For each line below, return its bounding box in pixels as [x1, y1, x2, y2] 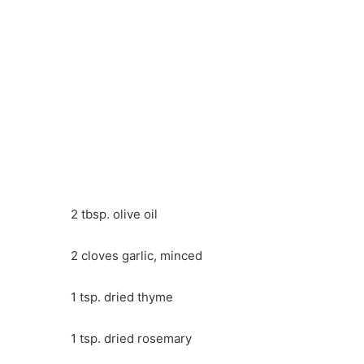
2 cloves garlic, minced [71, 248, 202, 264]
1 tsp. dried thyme [71, 289, 173, 305]
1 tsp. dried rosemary [71, 331, 192, 347]
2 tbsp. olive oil [71, 206, 158, 223]
